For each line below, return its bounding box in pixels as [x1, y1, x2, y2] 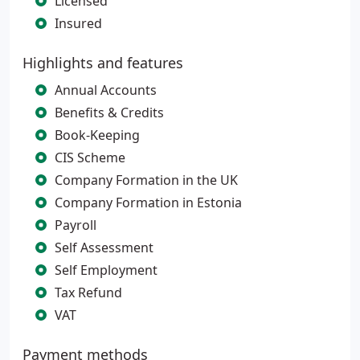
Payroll [55, 216, 96, 234]
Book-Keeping [55, 126, 140, 144]
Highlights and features [22, 53, 183, 72]
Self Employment [55, 261, 157, 279]
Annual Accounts [55, 81, 157, 99]
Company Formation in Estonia [55, 194, 242, 211]
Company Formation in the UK [55, 171, 238, 189]
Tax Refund [55, 284, 122, 301]
